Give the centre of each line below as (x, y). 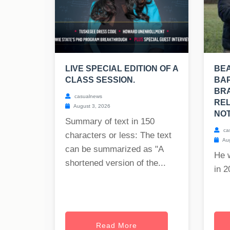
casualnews (88, 97)
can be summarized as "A (114, 149)
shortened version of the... (116, 163)
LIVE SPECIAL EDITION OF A (122, 69)
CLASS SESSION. (100, 80)
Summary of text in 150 (110, 122)
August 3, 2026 (91, 106)
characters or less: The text (118, 136)
